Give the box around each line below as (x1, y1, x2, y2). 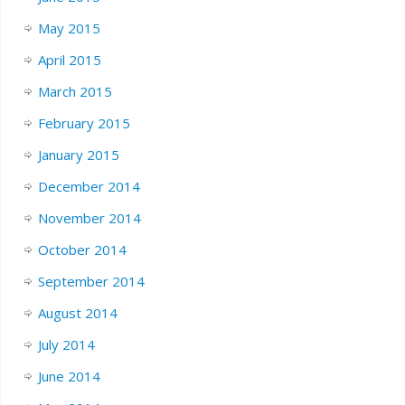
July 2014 (37, 335, 95, 354)
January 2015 (37, 146, 119, 165)
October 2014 (37, 240, 127, 259)
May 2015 (37, 19, 100, 38)
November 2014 (37, 209, 141, 228)
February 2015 (37, 114, 130, 133)
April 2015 (37, 51, 101, 70)
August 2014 (37, 304, 118, 323)
